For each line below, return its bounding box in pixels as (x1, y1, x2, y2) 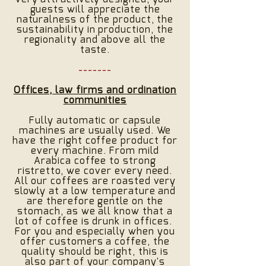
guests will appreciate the (30, 5, 160, 14)
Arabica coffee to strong (33, 156, 157, 166)
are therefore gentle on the (27, 197, 163, 206)
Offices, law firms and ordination (13, 85, 177, 95)
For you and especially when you (15, 227, 175, 236)
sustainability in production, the (17, 25, 173, 34)
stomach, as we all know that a (17, 207, 173, 216)
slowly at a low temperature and (14, 186, 176, 196)
